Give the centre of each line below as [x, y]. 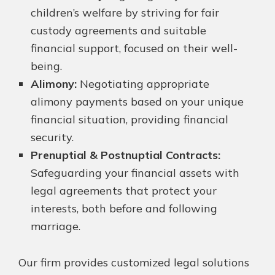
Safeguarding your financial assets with [135, 173]
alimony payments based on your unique [137, 102]
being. [46, 66]
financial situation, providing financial [130, 120]
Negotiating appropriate [143, 84]
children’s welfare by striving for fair [125, 13]
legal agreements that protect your [124, 191]
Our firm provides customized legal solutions [134, 263]
